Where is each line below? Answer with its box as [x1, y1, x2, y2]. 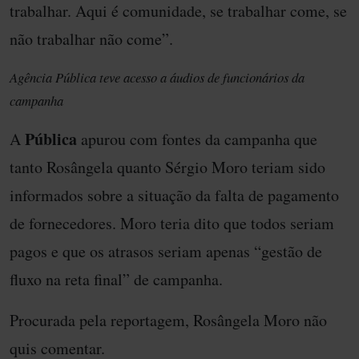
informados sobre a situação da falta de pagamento [10, 184, 339, 207]
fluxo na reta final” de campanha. [10, 268, 223, 291]
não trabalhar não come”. [10, 28, 173, 50]
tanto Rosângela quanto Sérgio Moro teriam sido [10, 156, 325, 179]
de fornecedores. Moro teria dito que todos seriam [10, 212, 334, 235]
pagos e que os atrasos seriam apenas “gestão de [10, 240, 322, 263]
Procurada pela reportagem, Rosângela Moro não [10, 309, 327, 332]
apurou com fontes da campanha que [77, 128, 317, 151]
